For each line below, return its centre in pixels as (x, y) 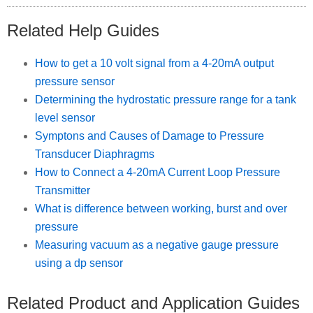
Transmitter (63, 190)
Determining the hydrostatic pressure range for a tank (166, 99)
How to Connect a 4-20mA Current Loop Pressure (158, 172)
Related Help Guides (83, 30)
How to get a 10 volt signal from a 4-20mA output (154, 63)
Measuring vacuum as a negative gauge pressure (157, 245)
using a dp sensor (79, 263)
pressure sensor (75, 81)
